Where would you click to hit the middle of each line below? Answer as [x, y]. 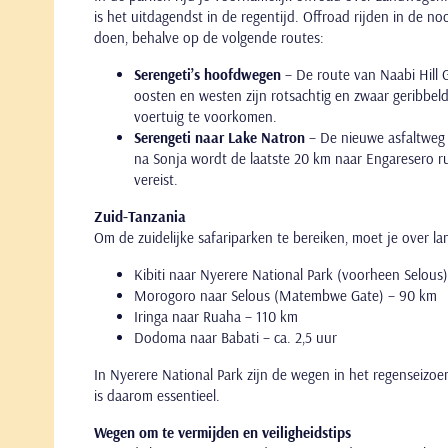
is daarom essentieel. [157, 395]
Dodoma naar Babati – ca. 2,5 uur [235, 337]
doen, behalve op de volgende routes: [209, 37]
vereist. [156, 179]
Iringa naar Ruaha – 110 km [216, 316]
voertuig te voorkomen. [205, 116]
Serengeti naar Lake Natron [219, 137]
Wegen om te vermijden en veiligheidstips [222, 432]
